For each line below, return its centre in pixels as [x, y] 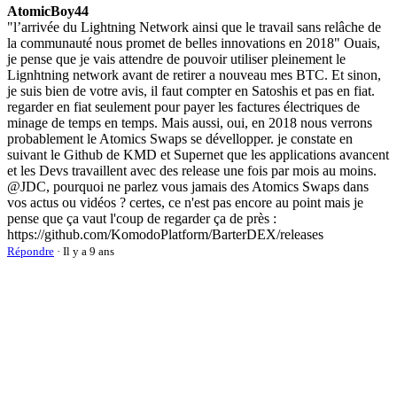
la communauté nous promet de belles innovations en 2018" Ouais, [194, 43]
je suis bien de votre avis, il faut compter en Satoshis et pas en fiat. [191, 91]
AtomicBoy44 [48, 12]
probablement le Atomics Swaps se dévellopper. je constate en [180, 139]
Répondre [31, 252]
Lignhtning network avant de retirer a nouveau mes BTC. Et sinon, [194, 75]
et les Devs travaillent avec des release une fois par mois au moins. [192, 171]
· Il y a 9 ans [84, 252]
